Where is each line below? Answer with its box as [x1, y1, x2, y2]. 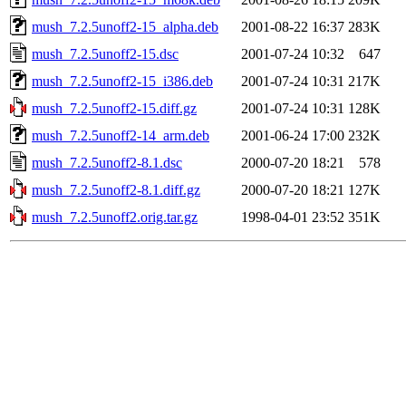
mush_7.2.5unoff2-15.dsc [32, 45, 179, 62]
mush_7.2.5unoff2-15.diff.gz [32, 100, 197, 116]
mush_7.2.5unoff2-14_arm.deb [32, 127, 209, 143]
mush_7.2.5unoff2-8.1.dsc [32, 154, 182, 170]
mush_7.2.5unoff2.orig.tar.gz [32, 208, 198, 225]
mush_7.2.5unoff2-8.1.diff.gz [32, 181, 200, 198]
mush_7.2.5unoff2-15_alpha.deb [32, 18, 218, 34]
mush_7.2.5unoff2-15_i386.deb [32, 72, 213, 89]
